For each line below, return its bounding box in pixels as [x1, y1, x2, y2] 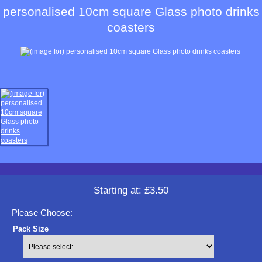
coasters [107, 20, 155, 35]
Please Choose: [12, 208, 73, 218]
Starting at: [94, 184, 144, 196]
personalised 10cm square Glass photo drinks [2, 5, 260, 19]
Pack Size [13, 225, 49, 234]
